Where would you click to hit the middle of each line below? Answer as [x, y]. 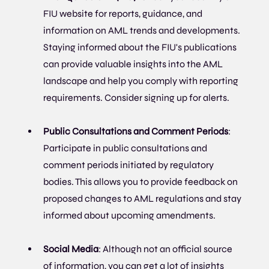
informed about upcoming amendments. [130, 216]
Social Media [71, 249]
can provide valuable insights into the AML [134, 64]
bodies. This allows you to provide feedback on [142, 182]
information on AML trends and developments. [143, 31]
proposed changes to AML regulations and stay [144, 199]
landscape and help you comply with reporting [142, 81]
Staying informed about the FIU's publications [141, 47]
